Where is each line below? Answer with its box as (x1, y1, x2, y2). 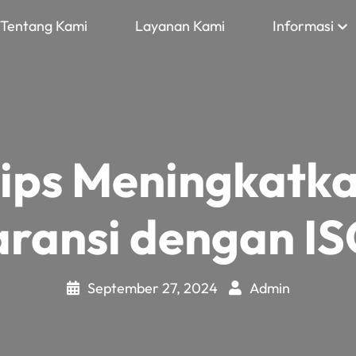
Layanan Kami (134, 17, 225, 35)
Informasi (272, 17, 334, 35)
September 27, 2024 (87, 279, 221, 297)
